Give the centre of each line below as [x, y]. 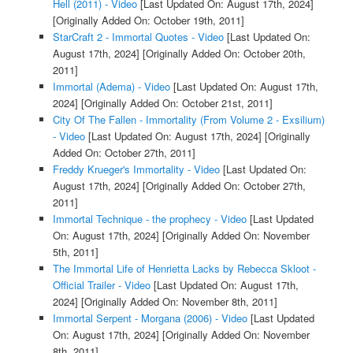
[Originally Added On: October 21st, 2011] [175, 103]
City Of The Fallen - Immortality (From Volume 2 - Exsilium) [188, 120]
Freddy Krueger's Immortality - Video [136, 169]
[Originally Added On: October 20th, [222, 54]
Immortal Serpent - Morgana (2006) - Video [150, 318]
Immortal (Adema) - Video [111, 87]
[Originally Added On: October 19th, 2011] [148, 20]
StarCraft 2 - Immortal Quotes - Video [138, 37]
